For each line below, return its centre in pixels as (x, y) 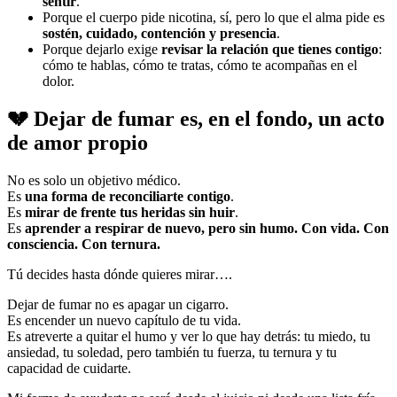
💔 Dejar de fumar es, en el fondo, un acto (196, 119)
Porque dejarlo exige (102, 50)
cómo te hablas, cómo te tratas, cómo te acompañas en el (200, 66)
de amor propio (78, 143)
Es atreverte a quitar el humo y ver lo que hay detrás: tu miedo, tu (189, 337)
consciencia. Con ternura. (84, 245)
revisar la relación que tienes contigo (270, 50)
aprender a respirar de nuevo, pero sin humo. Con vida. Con (207, 229)
